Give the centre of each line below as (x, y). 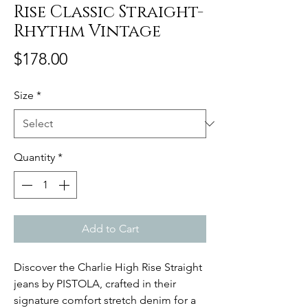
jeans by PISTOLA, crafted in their (95, 284)
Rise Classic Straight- (109, 13)
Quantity (34, 157)
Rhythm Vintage (87, 32)
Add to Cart (110, 229)
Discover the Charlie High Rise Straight (108, 267)
